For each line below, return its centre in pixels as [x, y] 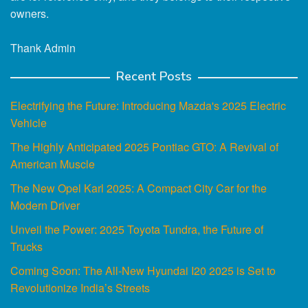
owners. [30, 13]
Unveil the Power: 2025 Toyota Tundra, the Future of [137, 229]
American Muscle [53, 164]
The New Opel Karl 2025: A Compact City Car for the [139, 188]
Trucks [26, 246]
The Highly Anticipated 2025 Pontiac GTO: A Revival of [144, 146]
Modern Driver [45, 205]
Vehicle [29, 122]
